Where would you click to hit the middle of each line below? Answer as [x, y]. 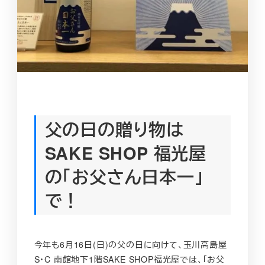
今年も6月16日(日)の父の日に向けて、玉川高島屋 [130, 245]
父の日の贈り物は [114, 129]
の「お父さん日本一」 [124, 176]
